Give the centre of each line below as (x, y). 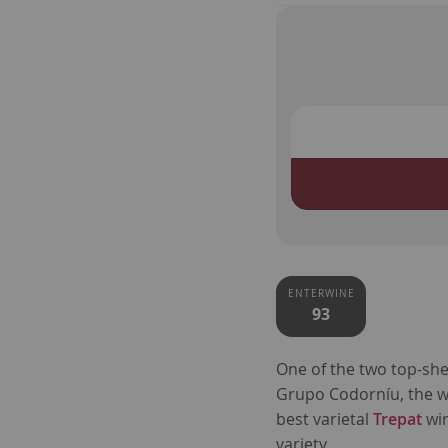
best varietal (325, 419)
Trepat (398, 419)
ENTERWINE (321, 294)
